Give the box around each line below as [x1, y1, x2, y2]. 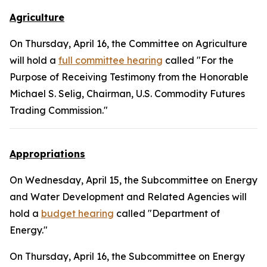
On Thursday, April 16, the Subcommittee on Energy [10, 250, 245, 262]
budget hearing [41, 207, 114, 219]
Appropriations [10, 148, 85, 160]
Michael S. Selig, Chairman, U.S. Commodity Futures [10, 88, 245, 100]
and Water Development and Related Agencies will [10, 191, 247, 203]
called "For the [163, 54, 234, 66]
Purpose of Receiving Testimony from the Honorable [10, 71, 249, 83]
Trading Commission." [10, 104, 108, 116]
